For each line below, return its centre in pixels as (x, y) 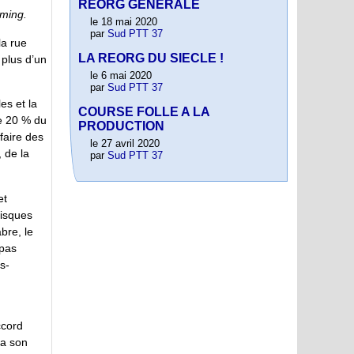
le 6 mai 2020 (121, 76)
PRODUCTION (121, 126)
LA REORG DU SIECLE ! (151, 58)
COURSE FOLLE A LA (144, 112)
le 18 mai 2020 (124, 22)
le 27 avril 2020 (125, 144)
